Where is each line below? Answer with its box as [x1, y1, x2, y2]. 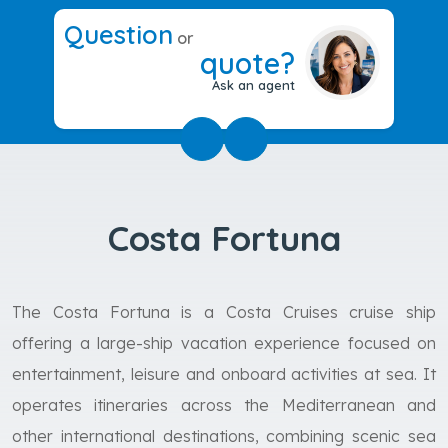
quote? [199, 45, 295, 81]
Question [64, 18, 173, 50]
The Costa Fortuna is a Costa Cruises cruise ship [12, 302, 436, 322]
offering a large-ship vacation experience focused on [12, 333, 436, 353]
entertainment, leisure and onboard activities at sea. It [12, 364, 436, 384]
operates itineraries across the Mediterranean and [12, 395, 436, 415]
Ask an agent [211, 77, 295, 93]
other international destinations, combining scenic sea [12, 426, 436, 446]
